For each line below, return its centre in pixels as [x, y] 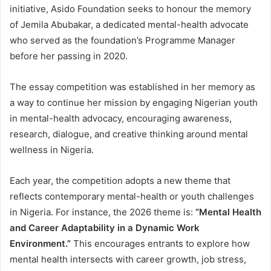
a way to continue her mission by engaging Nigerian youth [134, 103]
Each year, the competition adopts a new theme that [120, 181]
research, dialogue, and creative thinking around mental [129, 134]
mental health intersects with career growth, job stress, [128, 260]
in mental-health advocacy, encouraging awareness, [121, 119]
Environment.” [40, 244]
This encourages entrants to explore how [160, 244]
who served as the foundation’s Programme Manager [122, 41]
